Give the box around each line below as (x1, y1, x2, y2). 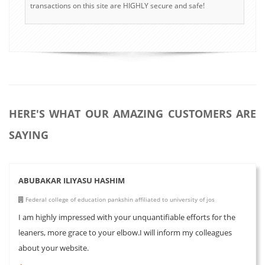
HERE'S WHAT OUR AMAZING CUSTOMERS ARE (9, 106, 256, 121)
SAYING (9, 127, 49, 142)
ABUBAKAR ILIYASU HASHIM (18, 174, 125, 186)
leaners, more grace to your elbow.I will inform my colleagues (18, 227, 232, 238)
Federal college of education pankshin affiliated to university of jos (24, 195, 215, 203)
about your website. (18, 242, 89, 253)
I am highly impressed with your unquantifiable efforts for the (18, 211, 235, 222)
